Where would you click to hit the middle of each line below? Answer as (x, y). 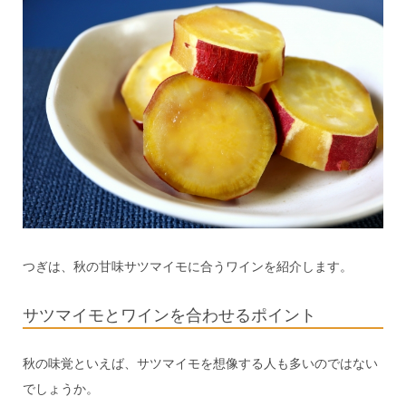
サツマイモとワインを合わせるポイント (169, 315)
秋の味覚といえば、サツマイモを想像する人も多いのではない (200, 364)
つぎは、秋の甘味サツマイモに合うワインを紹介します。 (187, 266)
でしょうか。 (60, 389)
